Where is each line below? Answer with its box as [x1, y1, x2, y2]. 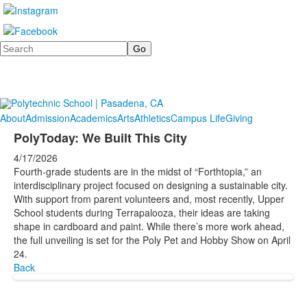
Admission [25, 111, 70, 125]
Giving [225, 111, 253, 125]
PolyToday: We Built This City [14, 129, 187, 147]
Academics [70, 111, 117, 125]
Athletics [134, 111, 171, 125]
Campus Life [171, 111, 225, 125]
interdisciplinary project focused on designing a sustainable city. [14, 178, 288, 192]
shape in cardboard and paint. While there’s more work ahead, [14, 219, 284, 233]
